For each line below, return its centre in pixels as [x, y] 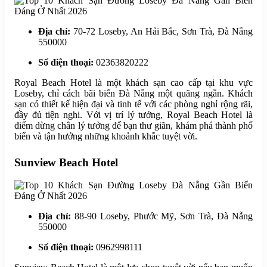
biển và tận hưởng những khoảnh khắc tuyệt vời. [106, 136]
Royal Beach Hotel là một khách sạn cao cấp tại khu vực [133, 82]
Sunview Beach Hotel [66, 162]
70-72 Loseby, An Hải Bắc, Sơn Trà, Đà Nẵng [162, 31]
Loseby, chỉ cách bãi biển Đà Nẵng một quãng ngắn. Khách [133, 93]
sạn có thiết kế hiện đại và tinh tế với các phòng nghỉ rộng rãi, [133, 104]
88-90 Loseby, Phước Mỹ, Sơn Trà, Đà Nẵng [162, 216]
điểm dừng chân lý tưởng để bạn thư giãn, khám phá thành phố [133, 125]
